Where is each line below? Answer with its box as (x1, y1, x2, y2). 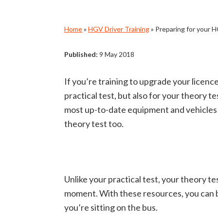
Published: (64, 50, 98, 58)
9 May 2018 (98, 50, 134, 58)
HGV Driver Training (88, 25, 149, 33)
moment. (64, 188, 99, 199)
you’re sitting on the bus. (64, 202, 158, 213)
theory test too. (64, 118, 124, 129)
